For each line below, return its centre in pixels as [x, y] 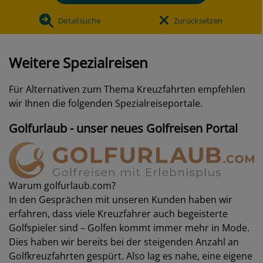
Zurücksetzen [198, 20]
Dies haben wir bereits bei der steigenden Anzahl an [124, 242]
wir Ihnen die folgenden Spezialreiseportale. [106, 103]
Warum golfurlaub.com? [62, 186]
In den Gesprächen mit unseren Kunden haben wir [121, 200]
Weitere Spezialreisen [78, 62]
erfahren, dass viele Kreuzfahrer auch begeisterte [118, 214]
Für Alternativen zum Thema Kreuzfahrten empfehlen [127, 89]
